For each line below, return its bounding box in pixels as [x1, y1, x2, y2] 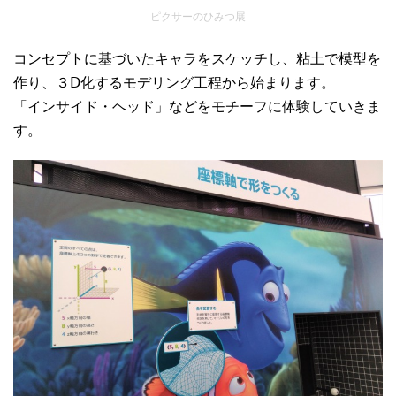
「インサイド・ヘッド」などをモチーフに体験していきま [13, 99, 381, 115]
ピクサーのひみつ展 [150, 11, 246, 24]
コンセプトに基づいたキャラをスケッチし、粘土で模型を [13, 51, 381, 67]
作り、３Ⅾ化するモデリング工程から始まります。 [13, 75, 335, 91]
